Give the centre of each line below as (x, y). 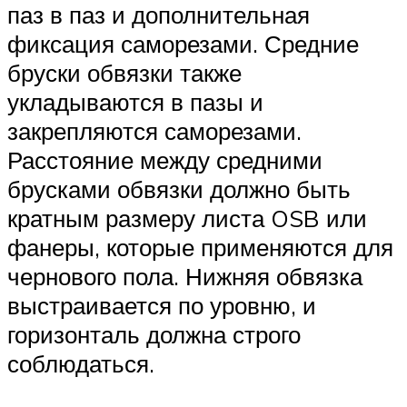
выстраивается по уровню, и (162, 306)
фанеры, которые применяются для (200, 248)
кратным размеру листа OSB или (187, 218)
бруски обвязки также (124, 73)
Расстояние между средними (165, 160)
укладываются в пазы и (135, 102)
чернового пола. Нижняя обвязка (185, 277)
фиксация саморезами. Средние (183, 44)
